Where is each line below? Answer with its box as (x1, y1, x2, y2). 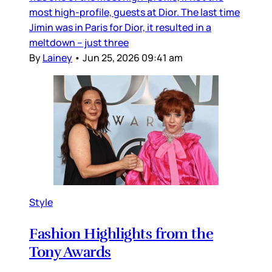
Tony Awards (29, 243, 111, 262)
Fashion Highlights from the (29, 225, 214, 243)
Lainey (42, 51, 72, 65)
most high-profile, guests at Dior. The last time (29, 5, 240, 19)
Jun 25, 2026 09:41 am (83, 51, 183, 65)
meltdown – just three (29, 36, 129, 50)
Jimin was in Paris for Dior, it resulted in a (29, 21, 211, 35)
